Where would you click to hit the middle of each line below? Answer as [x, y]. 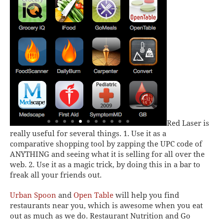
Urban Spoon [33, 195]
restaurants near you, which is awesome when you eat [106, 205]
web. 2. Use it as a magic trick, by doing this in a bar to [105, 165]
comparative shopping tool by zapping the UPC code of [106, 144]
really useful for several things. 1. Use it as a [88, 133]
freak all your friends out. [56, 175]
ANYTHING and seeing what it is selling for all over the [107, 154]
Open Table [93, 195]
